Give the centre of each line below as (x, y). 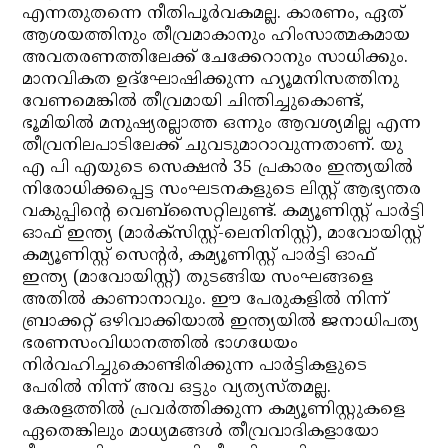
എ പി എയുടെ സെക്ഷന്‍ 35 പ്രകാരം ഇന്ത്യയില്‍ (218, 168)
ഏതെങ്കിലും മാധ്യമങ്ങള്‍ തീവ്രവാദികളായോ (201, 432)
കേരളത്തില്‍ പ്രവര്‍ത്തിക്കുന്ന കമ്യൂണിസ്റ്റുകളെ (214, 410)
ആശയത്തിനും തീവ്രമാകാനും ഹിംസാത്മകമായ (216, 36)
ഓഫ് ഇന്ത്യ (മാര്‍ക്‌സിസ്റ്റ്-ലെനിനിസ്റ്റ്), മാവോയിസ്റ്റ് (222, 234)
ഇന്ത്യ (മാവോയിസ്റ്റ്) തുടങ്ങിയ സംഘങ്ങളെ (198, 278)
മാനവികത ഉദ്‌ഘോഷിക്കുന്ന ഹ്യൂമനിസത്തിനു (211, 80)
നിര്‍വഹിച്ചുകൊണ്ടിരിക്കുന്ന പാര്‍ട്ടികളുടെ (195, 366)
